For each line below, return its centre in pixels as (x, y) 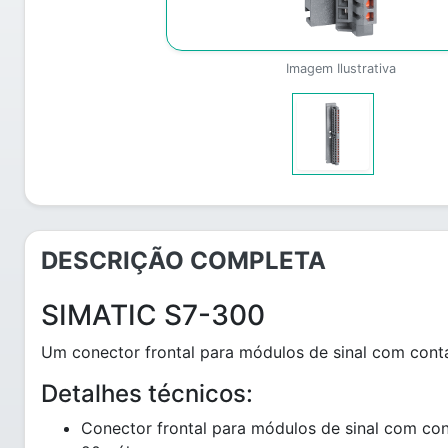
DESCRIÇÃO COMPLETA (183, 260)
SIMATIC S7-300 (153, 315)
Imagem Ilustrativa (340, 68)
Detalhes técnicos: (147, 393)
